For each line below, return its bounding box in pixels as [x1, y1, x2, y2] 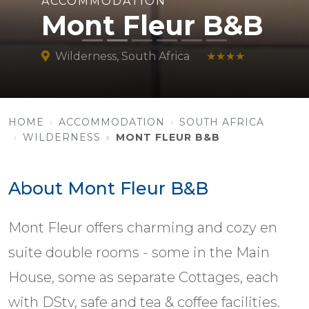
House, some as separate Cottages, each [8, 268, 279, 286]
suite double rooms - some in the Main [8, 243, 270, 261]
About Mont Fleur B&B [8, 177, 208, 199]
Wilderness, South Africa [55, 49, 190, 63]
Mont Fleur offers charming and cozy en [8, 219, 277, 236]
